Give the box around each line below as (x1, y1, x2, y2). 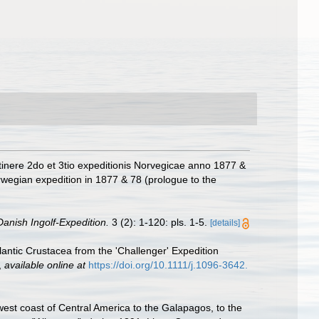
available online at (4, 259, 85, 271)
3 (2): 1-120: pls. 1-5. (109, 216, 207, 228)
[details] (210, 218, 240, 228)
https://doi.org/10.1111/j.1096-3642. (88, 259, 248, 271)
